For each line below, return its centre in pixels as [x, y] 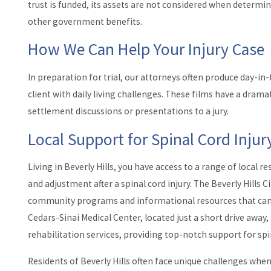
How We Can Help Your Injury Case [146, 50]
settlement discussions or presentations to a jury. [128, 111]
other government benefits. [85, 21]
